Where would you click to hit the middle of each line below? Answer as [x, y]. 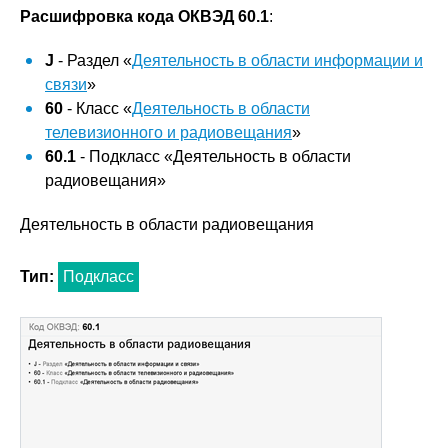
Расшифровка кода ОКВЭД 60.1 [144, 16]
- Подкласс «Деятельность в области [213, 156]
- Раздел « [93, 60]
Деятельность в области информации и [277, 60]
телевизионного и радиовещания [168, 132]
